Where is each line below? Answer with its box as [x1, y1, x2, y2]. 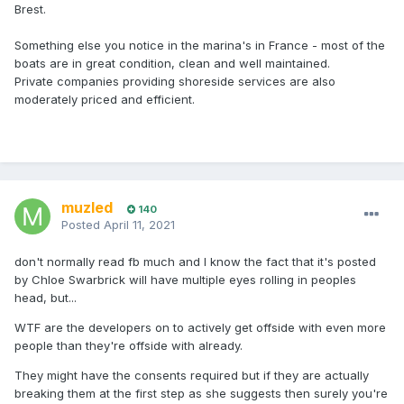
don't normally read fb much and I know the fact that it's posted [14, 254, 376, 270]
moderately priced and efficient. [14, 91, 198, 106]
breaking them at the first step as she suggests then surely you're [14, 386, 388, 401]
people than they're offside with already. [14, 338, 243, 353]
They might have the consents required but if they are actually [14, 368, 369, 383]
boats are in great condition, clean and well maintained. [14, 55, 334, 70]
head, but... [14, 290, 77, 306]
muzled [61, 198, 113, 217]
